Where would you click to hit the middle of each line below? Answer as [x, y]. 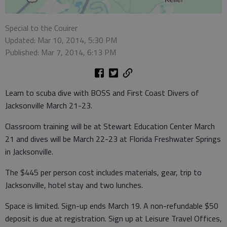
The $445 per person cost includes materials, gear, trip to [103, 172]
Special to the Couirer [41, 28]
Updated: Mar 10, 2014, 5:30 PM [61, 40]
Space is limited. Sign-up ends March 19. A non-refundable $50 [112, 205]
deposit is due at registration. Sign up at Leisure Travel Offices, [113, 218]
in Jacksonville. [29, 151]
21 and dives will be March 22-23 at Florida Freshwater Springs [113, 139]
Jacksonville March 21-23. [49, 105]
